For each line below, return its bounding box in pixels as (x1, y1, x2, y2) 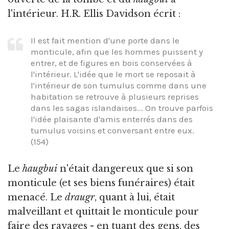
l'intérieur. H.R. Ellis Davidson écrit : (8, 8, 180, 19)
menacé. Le (8, 191, 65, 203)
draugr (65, 191, 95, 203)
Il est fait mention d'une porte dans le (31, 35, 179, 46)
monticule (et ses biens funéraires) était (8, 177, 195, 189)
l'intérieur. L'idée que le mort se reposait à (31, 69, 196, 80)
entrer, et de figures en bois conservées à (31, 58, 192, 68)
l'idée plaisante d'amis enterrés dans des (31, 114, 193, 125)
